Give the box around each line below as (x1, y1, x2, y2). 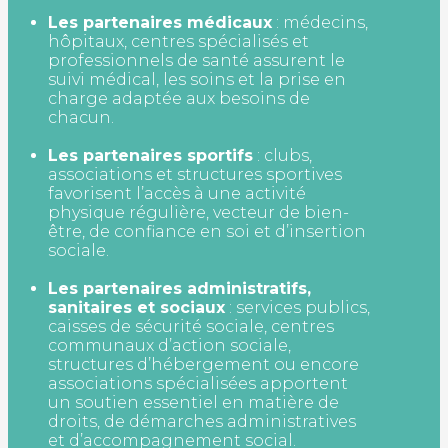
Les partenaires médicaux (48, 12, 272, 32)
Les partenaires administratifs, (48, 278, 311, 298)
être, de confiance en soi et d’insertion (48, 221, 366, 241)
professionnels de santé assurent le (48, 50, 345, 70)
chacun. (48, 107, 114, 127)
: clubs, (253, 145, 312, 165)
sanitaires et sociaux (48, 297, 225, 317)
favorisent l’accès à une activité (48, 183, 306, 203)
